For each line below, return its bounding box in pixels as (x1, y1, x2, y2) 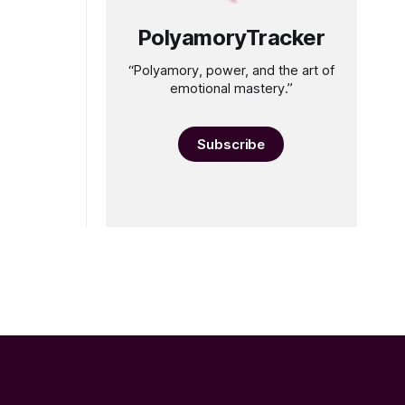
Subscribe (196, 135, 266, 153)
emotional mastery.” (169, 80, 293, 97)
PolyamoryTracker (137, 24, 325, 51)
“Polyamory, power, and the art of (127, 61, 334, 79)
